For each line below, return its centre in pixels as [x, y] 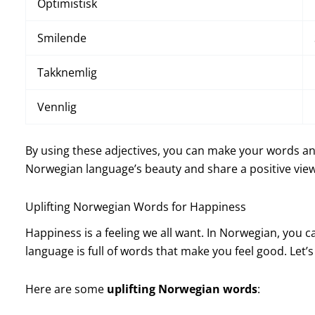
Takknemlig [67, 72]
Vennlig [57, 107]
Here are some [66, 289]
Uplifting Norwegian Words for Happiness [135, 206]
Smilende [62, 38]
